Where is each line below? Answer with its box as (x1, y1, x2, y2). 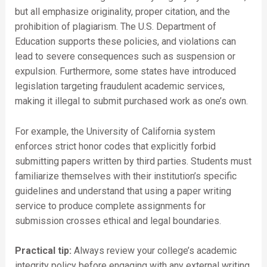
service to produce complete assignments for (14, 200, 206, 212)
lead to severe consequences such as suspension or (14, 50, 235, 62)
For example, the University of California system (14, 125, 215, 137)
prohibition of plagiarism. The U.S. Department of (14, 20, 216, 32)
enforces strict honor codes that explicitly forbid (14, 140, 216, 152)
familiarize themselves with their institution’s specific (14, 170, 237, 182)
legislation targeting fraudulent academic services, (14, 80, 225, 92)
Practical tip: (14, 245, 72, 257)
